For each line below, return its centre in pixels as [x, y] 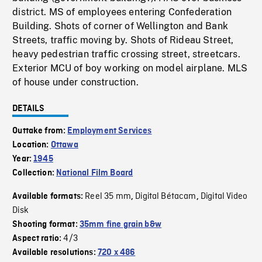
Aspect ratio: [38, 239]
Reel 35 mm [108, 197]
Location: [32, 145]
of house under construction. [75, 82]
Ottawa [64, 145]
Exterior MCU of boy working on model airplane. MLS [130, 68]
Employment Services [110, 131]
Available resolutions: [55, 253]
